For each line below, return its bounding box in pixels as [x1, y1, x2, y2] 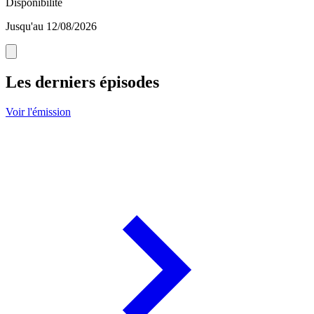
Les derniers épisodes [6, 73, 159, 92]
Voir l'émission [6, 106, 71, 118]
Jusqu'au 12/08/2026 [6, 20, 97, 33]
